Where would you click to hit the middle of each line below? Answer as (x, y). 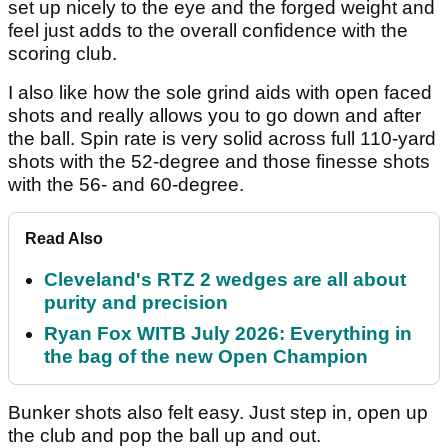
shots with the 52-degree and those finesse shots (219, 162)
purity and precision (136, 303)
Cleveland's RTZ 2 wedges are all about (225, 280)
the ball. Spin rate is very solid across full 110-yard (222, 139)
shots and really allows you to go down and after (214, 116)
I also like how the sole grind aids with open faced (220, 93)
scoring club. (62, 54)
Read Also (64, 239)
